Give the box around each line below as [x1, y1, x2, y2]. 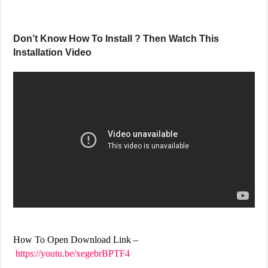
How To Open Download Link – [13, 234, 139, 245]
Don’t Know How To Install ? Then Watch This [13, 33, 220, 44]
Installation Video [13, 47, 92, 58]
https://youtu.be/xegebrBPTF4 [16, 248, 130, 259]
